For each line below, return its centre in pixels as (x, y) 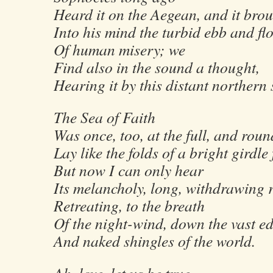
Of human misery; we (119, 49)
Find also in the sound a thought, (157, 67)
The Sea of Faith (105, 117)
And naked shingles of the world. (154, 241)
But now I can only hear (129, 170)
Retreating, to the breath (129, 205)
